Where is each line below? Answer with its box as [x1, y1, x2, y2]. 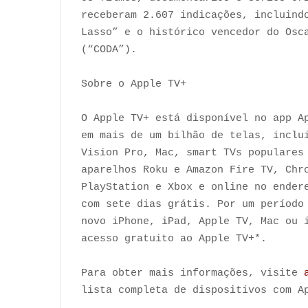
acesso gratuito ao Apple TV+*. [81, 232, 267, 245]
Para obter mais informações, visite [81, 267, 304, 279]
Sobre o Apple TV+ [81, 78, 186, 90]
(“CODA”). [81, 43, 137, 56]
